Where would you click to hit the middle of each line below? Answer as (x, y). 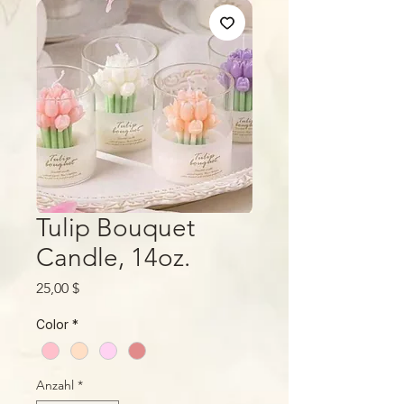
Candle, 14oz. (113, 257)
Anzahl (55, 386)
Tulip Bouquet (115, 228)
